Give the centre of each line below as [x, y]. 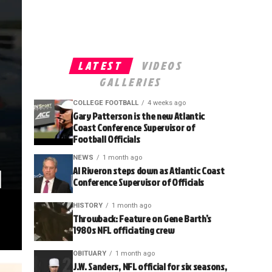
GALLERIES [131, 82]
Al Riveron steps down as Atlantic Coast [149, 171]
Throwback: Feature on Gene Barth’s [142, 219]
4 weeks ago [167, 103]
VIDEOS [162, 66]
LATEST [101, 66]
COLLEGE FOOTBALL [106, 103]
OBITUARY [90, 253]
